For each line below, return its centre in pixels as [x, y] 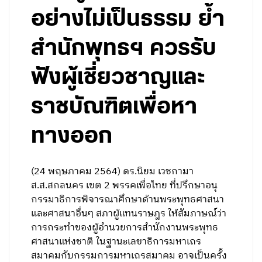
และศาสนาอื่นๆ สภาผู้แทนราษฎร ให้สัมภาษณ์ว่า [129, 214]
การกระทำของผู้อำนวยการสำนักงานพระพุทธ [125, 228]
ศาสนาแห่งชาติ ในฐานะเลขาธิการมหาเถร [116, 242]
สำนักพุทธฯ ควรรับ [124, 49]
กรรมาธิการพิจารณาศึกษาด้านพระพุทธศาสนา [128, 200]
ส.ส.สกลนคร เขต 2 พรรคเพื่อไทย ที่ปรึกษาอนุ [125, 186]
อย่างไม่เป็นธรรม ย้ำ [128, 19]
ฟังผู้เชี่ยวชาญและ [118, 78]
